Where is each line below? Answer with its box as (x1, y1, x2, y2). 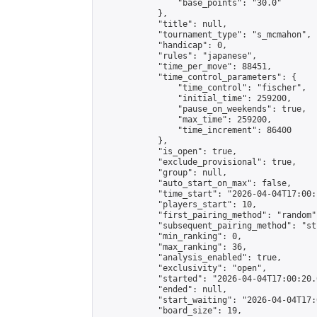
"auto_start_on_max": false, (98, 178, 292, 188)
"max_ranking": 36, (98, 242, 247, 252)
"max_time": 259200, (98, 115, 272, 125)
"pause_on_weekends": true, (98, 104, 306, 114)
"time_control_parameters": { (98, 72, 296, 82)
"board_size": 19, (98, 306, 242, 316)
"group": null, (98, 168, 227, 178)
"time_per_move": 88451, (98, 62, 272, 71)
